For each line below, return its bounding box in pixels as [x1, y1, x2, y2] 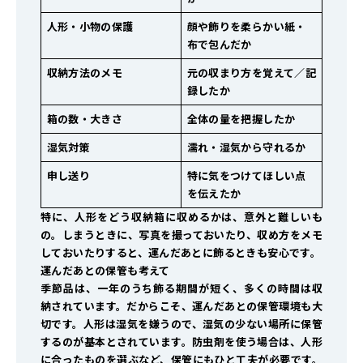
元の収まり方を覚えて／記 [186, 65, 317, 81]
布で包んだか [186, 36, 252, 53]
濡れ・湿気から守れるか [186, 139, 306, 156]
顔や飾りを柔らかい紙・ [186, 19, 306, 35]
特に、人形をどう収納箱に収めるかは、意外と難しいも [41, 209, 322, 225]
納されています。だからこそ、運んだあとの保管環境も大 [41, 298, 322, 314]
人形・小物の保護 [46, 19, 134, 35]
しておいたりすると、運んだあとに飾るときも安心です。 [41, 245, 322, 261]
